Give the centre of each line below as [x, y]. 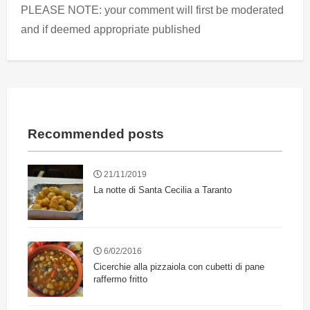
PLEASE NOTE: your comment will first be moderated [152, 10]
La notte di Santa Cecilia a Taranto [163, 190]
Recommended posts [96, 134]
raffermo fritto [120, 280]
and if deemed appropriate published [111, 29]
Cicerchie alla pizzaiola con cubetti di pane [179, 267]
